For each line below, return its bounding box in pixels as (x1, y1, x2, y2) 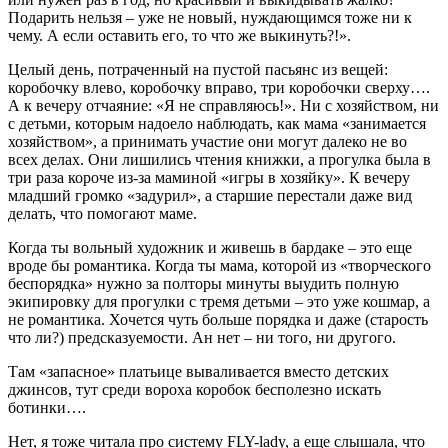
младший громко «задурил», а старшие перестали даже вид (8, 186, 412, 204)
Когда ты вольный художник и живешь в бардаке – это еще (8, 238, 412, 256)
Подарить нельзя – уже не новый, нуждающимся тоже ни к (8, 8, 412, 26)
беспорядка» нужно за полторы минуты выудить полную (8, 274, 399, 292)
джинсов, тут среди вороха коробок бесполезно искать (8, 380, 381, 398)
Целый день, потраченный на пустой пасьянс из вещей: (8, 60, 388, 78)
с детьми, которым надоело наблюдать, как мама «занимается (8, 114, 426, 132)
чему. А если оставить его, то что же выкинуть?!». (8, 26, 351, 44)
